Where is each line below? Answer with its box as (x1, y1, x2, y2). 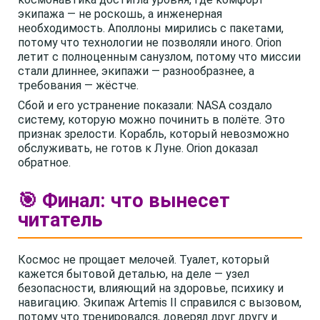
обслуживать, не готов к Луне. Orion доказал (18, 141, 258, 155)
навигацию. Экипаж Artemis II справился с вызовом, (18, 296, 301, 309)
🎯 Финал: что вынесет (18, 189, 230, 212)
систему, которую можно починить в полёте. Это (18, 113, 285, 126)
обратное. (18, 156, 71, 169)
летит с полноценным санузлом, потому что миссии (18, 50, 301, 64)
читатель (18, 209, 103, 231)
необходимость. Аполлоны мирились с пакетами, (18, 21, 284, 35)
